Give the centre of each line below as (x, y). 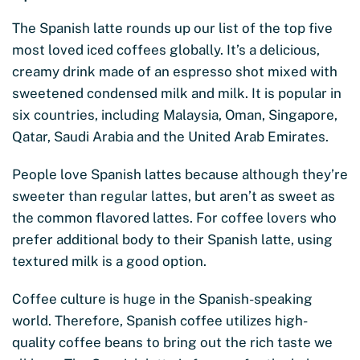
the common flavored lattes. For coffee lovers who (174, 217)
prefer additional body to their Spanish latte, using (172, 239)
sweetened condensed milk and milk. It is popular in (177, 93)
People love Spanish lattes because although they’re (180, 174)
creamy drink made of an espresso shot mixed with (175, 71)
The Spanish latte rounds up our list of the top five (172, 28)
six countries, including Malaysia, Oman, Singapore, (175, 115)
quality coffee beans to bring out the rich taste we (172, 342)
